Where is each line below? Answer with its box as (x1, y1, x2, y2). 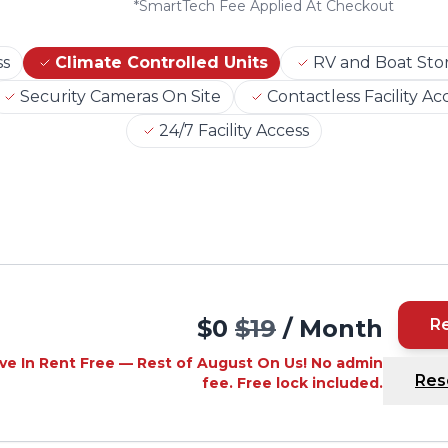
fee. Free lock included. (202, 374, 383, 392)
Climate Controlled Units (55, 53, 268, 72)
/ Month (283, 314, 383, 343)
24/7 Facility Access (159, 121, 309, 140)
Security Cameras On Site (19, 87, 221, 106)
